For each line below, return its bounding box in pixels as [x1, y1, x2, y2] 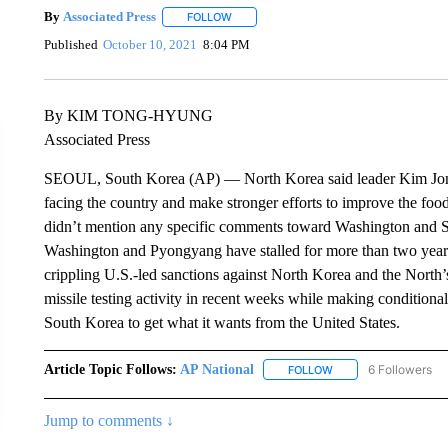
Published [43, 37, 98, 53]
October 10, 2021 [103, 37, 198, 53]
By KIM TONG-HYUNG [43, 106, 213, 124]
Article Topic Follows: [43, 361, 177, 377]
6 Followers [367, 361, 432, 377]
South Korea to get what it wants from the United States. [43, 313, 408, 331]
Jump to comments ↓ [43, 411, 174, 429]
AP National [179, 361, 254, 377]
